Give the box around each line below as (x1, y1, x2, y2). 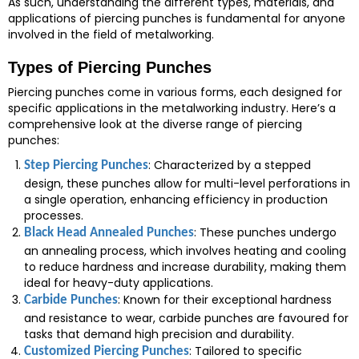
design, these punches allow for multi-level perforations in (24, 175, 350, 192)
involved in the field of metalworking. (8, 26, 214, 42)
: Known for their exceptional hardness (118, 292, 332, 308)
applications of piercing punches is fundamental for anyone (8, 10, 345, 26)
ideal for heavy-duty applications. (24, 275, 213, 291)
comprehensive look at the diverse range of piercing (8, 116, 302, 132)
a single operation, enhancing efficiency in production (24, 192, 328, 208)
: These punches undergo (194, 224, 337, 240)
